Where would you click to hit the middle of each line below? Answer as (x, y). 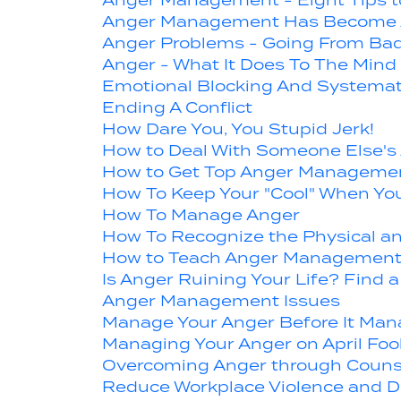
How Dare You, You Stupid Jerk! (238, 129)
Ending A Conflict (177, 108)
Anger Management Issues (221, 301)
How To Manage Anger (201, 215)
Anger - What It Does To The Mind (249, 65)
